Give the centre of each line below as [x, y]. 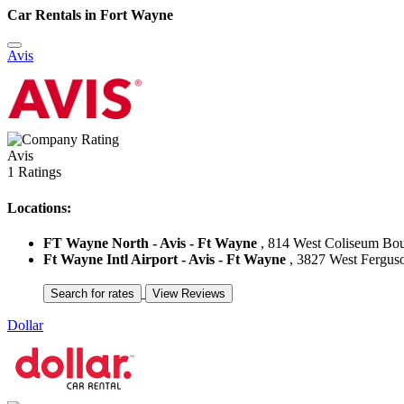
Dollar [25, 325]
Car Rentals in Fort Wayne [90, 15]
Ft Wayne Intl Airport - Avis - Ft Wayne [165, 259]
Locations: [39, 207]
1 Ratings [34, 172]
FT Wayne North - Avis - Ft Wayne [150, 243]
